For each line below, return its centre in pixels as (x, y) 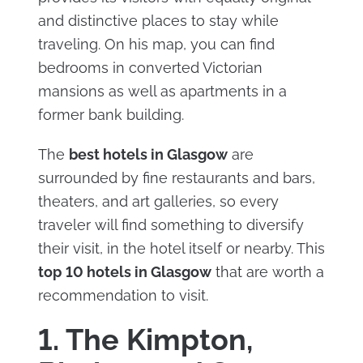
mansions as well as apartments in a (162, 91)
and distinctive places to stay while (158, 21)
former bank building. (111, 115)
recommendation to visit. (123, 295)
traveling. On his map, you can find (156, 44)
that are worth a (267, 272)
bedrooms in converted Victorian (150, 68)
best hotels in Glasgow (148, 154)
